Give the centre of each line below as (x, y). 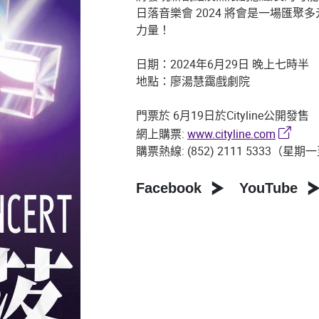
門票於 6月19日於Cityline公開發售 (223, 115)
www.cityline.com (231, 134)
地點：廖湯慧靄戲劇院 (193, 81)
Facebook (169, 188)
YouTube (268, 188)
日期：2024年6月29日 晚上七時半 (223, 64)
